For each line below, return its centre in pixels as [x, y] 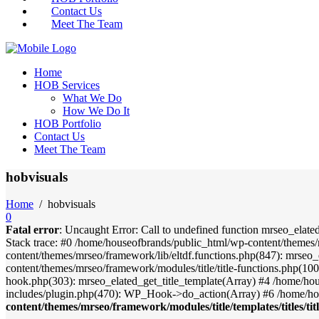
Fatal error [32, 230]
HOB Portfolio [68, 124]
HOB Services [67, 85]
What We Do [92, 98]
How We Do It [96, 111]
